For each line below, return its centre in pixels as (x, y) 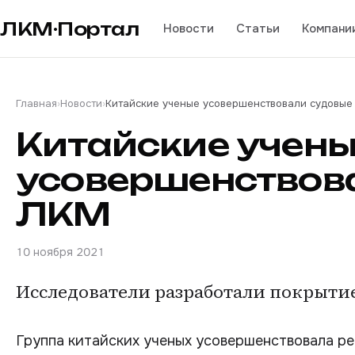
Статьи (258, 28)
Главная (36, 103)
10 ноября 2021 (60, 252)
